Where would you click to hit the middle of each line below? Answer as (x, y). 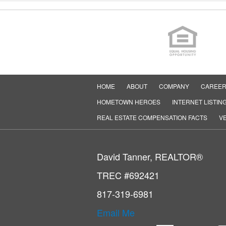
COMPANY (174, 86)
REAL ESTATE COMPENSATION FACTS (152, 117)
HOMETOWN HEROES (129, 102)
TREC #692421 (128, 175)
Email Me (116, 212)
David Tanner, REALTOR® (150, 156)
